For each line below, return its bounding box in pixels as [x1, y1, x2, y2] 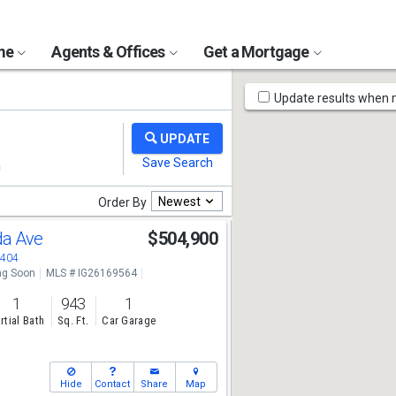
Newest [158, 194, 201, 209]
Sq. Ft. [57, 314, 89, 328]
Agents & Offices [51, 42, 168, 61]
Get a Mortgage [202, 42, 312, 61]
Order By [98, 195, 147, 209]
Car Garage [102, 314, 156, 328]
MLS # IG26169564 [45, 267, 137, 279]
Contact [95, 378, 131, 390]
